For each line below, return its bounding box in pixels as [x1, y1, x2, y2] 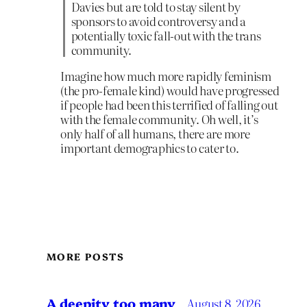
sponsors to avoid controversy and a [71, 12, 247, 30]
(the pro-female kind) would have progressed [60, 81, 280, 99]
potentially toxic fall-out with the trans [71, 27, 261, 45]
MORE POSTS [47, 249, 124, 264]
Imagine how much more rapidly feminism [60, 66, 271, 84]
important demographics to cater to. [60, 138, 239, 156]
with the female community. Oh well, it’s [60, 110, 258, 127]
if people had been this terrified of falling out [60, 95, 278, 113]
